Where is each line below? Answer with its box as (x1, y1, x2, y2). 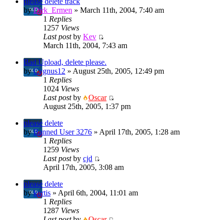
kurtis (33, 189, 51, 197)
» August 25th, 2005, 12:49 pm (65, 67, 164, 76)
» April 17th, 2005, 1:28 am (92, 128, 180, 137)
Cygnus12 (33, 67, 65, 76)
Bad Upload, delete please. (24, 58, 107, 67)
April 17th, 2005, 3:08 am (43, 163, 124, 172)
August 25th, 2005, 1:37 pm (43, 102, 131, 111)
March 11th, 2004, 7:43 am (43, 41, 127, 50)
